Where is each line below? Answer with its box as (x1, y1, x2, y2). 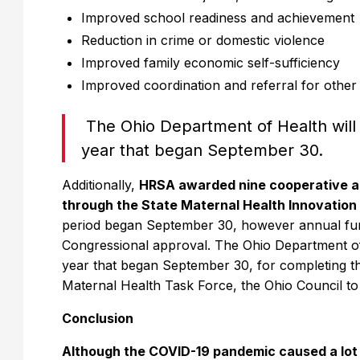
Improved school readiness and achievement (81, 10, 355, 26)
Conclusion (62, 310, 134, 326)
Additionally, (62, 177, 140, 193)
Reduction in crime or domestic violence (81, 32, 325, 48)
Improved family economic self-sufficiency (81, 55, 341, 71)
